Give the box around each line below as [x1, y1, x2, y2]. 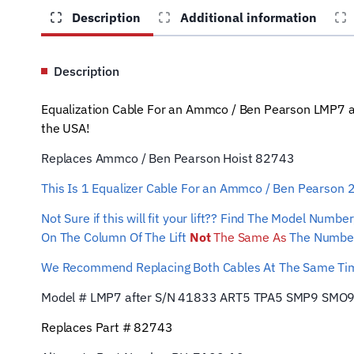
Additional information [177, 9, 317, 25]
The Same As [210, 229, 287, 245]
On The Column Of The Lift [41, 229, 190, 245]
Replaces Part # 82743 [41, 319, 173, 335]
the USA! [41, 120, 90, 136]
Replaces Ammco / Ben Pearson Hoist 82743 [41, 150, 295, 166]
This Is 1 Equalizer [41, 180, 143, 196]
